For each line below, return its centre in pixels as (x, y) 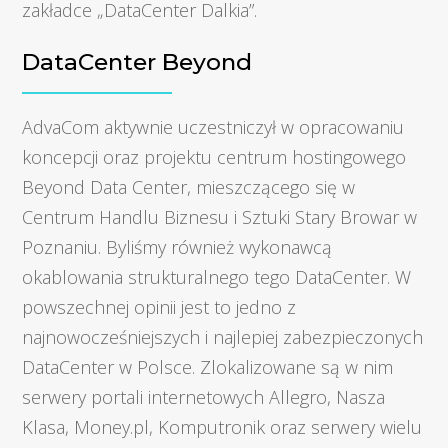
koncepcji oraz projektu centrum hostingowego (214, 156)
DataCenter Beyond (137, 61)
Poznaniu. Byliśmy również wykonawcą (177, 246)
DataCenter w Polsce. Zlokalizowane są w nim (208, 366)
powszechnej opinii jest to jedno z (159, 306)
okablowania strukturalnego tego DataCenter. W (217, 276)
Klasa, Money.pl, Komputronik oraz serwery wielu (222, 426)
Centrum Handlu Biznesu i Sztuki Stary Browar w (220, 216)
